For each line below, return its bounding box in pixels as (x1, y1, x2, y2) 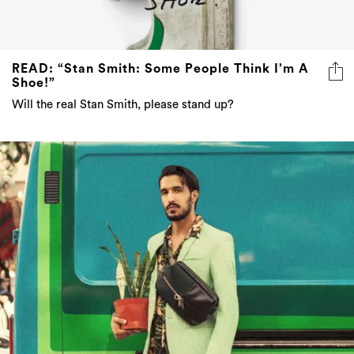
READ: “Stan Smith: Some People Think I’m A (12, 62, 309, 76)
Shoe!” (12, 77, 55, 90)
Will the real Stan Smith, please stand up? (12, 99, 234, 111)
